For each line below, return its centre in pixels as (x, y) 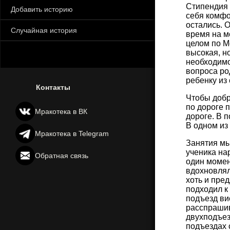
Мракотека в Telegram (72, 133)
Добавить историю (42, 9)
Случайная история (44, 30)
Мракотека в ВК (61, 111)
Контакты (53, 87)
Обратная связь (62, 156)
